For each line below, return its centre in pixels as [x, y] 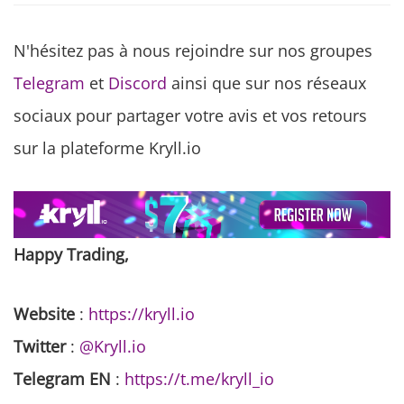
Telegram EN [62, 379]
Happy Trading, [71, 255]
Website [44, 314]
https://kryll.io [142, 314]
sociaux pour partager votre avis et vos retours [190, 116]
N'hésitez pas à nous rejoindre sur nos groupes [193, 51]
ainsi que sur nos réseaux [266, 83]
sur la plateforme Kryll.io [107, 148]
